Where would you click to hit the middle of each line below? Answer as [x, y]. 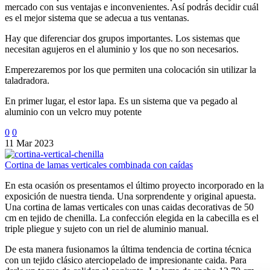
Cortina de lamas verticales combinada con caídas [99, 165]
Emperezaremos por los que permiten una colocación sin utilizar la [130, 69]
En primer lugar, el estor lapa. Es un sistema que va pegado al [121, 101]
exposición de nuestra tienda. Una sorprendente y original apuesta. [130, 196]
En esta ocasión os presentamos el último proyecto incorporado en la [134, 185]
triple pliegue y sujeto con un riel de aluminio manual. [107, 228]
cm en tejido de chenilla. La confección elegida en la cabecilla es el [132, 218]
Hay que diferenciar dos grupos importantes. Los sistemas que [122, 38]
